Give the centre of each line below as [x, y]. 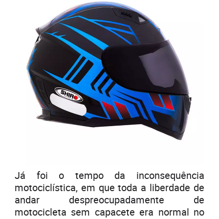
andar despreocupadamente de [109, 200]
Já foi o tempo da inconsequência [109, 175]
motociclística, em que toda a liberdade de [109, 188]
